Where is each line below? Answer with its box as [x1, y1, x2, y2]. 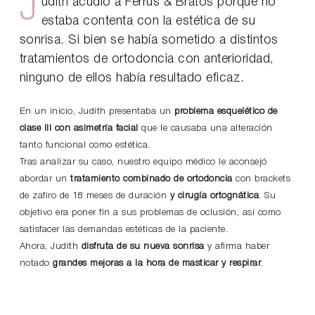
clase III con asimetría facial [19, 124, 139, 133]
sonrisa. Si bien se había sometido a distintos [19, 34, 278, 46]
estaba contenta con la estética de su [41, 15, 256, 27]
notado [19, 259, 53, 268]
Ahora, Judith [19, 243, 82, 251]
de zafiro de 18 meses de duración [19, 192, 170, 200]
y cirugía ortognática [169, 192, 259, 200]
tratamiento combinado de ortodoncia [70, 175, 233, 184]
